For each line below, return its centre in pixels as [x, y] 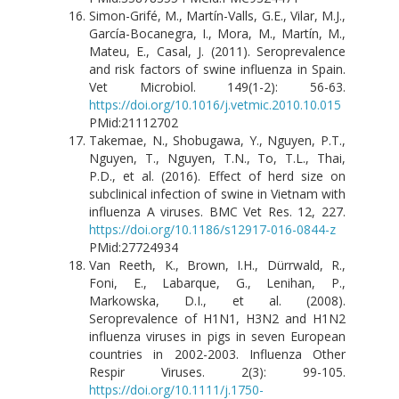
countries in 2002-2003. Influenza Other [217, 354]
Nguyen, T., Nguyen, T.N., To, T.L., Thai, [217, 158]
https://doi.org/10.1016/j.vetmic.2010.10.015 [215, 104]
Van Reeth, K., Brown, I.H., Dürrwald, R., [217, 265]
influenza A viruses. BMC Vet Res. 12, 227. [217, 211]
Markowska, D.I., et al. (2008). [217, 300]
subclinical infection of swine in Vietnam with [217, 193]
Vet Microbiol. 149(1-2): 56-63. [217, 86]
